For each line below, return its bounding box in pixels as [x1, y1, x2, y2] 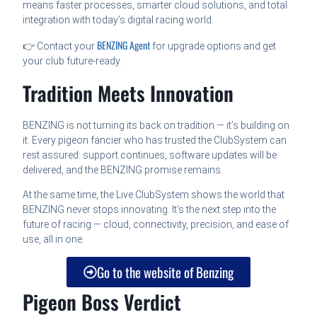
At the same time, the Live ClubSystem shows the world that [23, 188, 285, 200]
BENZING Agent [97, 37, 151, 52]
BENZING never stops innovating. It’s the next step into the [23, 203, 277, 215]
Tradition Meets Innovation [23, 78, 234, 108]
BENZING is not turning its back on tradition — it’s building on [23, 119, 290, 131]
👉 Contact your [23, 40, 98, 52]
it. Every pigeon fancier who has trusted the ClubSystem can [23, 134, 287, 146]
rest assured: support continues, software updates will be [23, 149, 277, 161]
